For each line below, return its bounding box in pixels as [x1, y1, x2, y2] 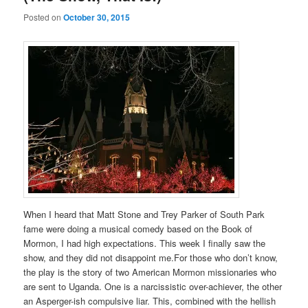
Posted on [23, 10, 64, 23]
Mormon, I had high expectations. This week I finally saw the [23, 236, 266, 250]
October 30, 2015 [63, 10, 131, 23]
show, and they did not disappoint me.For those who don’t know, [23, 250, 278, 264]
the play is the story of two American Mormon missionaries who [23, 265, 277, 278]
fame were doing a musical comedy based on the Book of [23, 221, 253, 235]
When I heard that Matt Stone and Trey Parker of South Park [23, 207, 265, 221]
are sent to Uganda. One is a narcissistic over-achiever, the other [23, 279, 283, 293]
